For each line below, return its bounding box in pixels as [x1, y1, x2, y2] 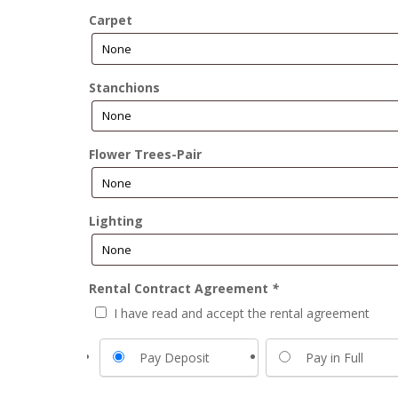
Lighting [89, 212, 144, 230]
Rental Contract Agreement [89, 279, 273, 297]
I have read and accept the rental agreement [114, 304, 370, 322]
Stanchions [89, 78, 161, 96]
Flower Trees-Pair [89, 145, 203, 163]
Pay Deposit [139, 348, 211, 366]
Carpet [89, 12, 133, 29]
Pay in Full [306, 348, 364, 366]
